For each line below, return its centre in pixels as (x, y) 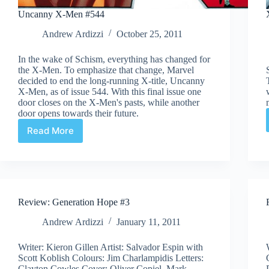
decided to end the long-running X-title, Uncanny (111, 80)
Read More (50, 131)
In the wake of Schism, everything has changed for (114, 59)
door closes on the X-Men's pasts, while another (109, 102)
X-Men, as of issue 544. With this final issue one (110, 91)
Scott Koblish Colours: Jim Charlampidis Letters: (111, 258)
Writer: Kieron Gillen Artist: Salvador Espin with (110, 247)
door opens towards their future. (78, 113)
